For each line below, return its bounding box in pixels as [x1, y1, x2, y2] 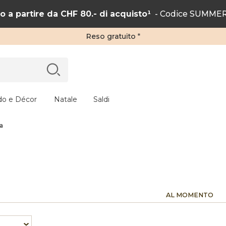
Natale [53, 95, 77, 104]
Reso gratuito [86, 32, 136, 41]
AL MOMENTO [166, 191, 213, 199]
